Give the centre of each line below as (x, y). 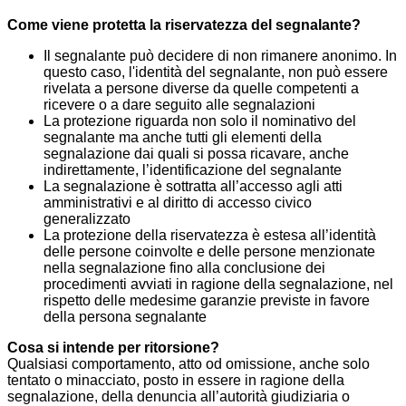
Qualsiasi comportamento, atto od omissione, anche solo (188, 364)
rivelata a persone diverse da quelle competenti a (201, 89)
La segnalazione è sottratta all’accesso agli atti (193, 187)
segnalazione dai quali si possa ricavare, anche (196, 154)
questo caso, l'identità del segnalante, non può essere (216, 72)
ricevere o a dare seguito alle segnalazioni (179, 105)
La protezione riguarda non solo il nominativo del (200, 121)
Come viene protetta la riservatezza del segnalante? (184, 25)
